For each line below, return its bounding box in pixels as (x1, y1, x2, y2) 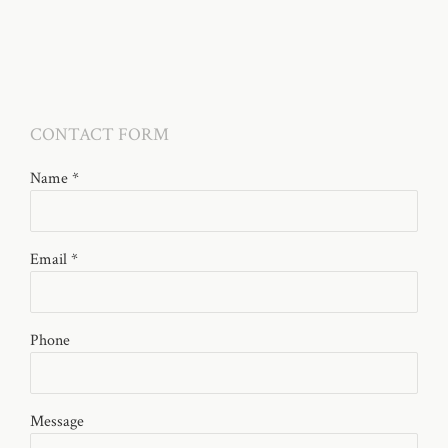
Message (30, 411, 84, 431)
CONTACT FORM (30, 123, 169, 146)
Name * (30, 168, 79, 188)
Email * (30, 249, 78, 269)
